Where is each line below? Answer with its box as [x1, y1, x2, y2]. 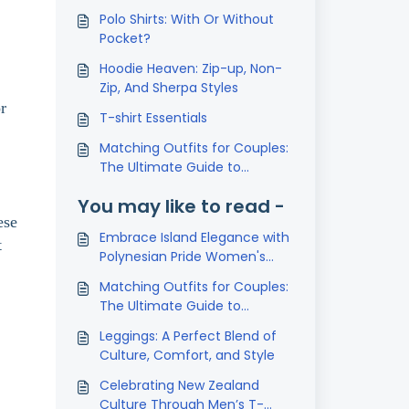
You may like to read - [77, 194, 285, 219]
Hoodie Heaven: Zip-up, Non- [99, 59, 282, 78]
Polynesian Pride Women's [99, 247, 266, 266]
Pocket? [99, 29, 151, 47]
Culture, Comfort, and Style [99, 346, 275, 364]
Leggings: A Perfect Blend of [99, 327, 277, 345]
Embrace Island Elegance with [99, 228, 289, 246]
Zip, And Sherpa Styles [99, 79, 238, 97]
